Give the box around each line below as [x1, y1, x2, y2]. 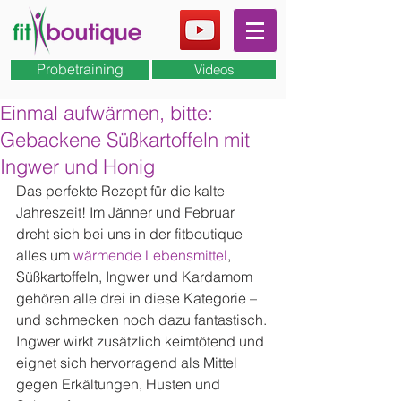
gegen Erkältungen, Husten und [16, 375, 224, 393]
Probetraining [37, 61, 124, 78]
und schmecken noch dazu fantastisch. [16, 311, 270, 328]
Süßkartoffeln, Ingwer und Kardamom [16, 268, 256, 286]
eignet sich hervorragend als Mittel [16, 354, 241, 371]
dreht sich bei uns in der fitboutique [16, 225, 246, 243]
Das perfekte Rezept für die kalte [16, 182, 228, 200]
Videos [193, 61, 235, 78]
